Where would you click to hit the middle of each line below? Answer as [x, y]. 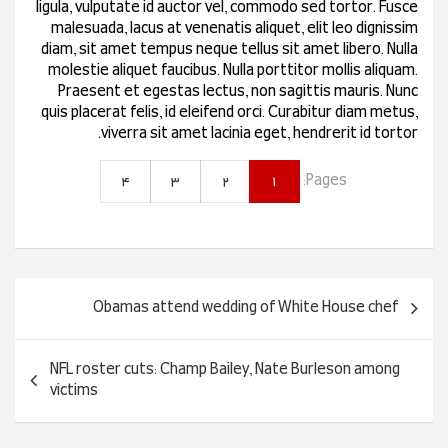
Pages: [326, 181]
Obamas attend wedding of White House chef [245, 308]
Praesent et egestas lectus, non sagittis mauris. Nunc [238, 92]
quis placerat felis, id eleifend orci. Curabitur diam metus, [229, 113]
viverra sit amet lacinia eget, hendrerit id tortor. [259, 134]
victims [74, 391]
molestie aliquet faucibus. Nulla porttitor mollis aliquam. [233, 71]
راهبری [399, 293]
